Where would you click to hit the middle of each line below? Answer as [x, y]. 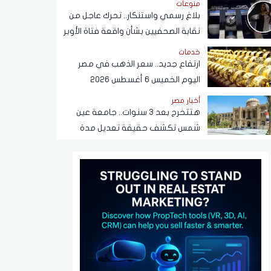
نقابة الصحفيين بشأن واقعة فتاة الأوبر [132, 31]
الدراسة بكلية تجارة [167, 143]
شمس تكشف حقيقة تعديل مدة [140, 128]
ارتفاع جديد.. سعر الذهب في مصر [139, 64]
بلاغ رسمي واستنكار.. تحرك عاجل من [135, 15]
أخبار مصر [186, 100]
